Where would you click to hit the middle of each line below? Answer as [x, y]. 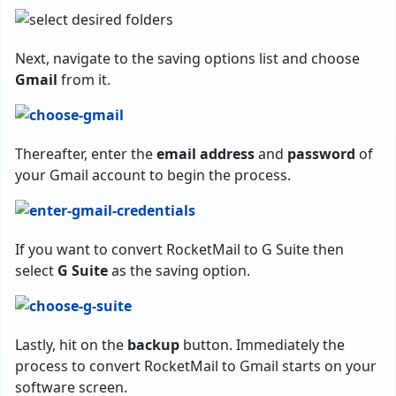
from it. [84, 79]
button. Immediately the [262, 344]
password [320, 153]
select [36, 270]
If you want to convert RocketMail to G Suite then [179, 249]
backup [153, 344]
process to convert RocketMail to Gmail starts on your [196, 366]
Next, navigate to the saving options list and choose [187, 58]
